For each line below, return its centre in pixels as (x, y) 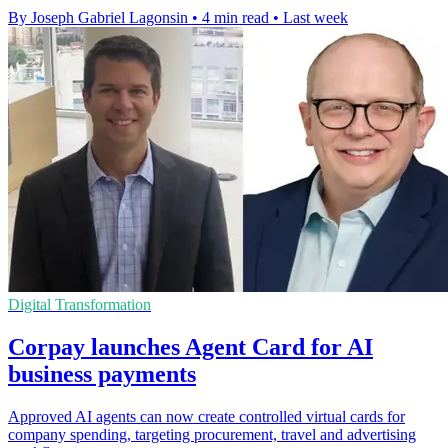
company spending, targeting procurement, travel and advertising (212, 434)
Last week (315, 18)
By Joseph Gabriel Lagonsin (98, 18)
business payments (102, 373)
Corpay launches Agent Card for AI (190, 346)
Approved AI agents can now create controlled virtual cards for (206, 416)
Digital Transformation (79, 305)
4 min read (235, 18)
